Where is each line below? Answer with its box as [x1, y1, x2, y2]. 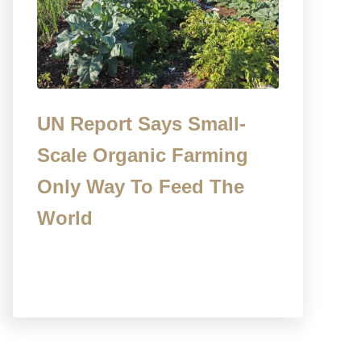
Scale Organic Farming [37, 143, 248, 166]
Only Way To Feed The [37, 175, 244, 197]
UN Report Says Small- [37, 112, 246, 135]
